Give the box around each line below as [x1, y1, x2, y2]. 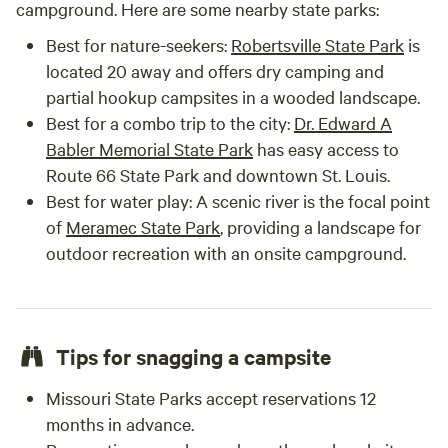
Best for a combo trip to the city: [46, 111, 294, 134]
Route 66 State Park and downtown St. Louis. [46, 163, 390, 186]
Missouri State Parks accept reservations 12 [46, 386, 376, 409]
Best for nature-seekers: [46, 33, 231, 56]
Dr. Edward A [294, 111, 392, 134]
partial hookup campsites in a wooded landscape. [46, 85, 420, 108]
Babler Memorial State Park [46, 137, 253, 160]
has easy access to [253, 137, 399, 160]
